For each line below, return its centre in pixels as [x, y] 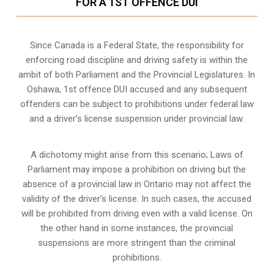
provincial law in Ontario [125, 184]
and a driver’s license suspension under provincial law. [137, 118]
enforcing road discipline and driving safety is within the [137, 60]
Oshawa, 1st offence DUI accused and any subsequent [137, 89]
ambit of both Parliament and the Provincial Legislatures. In [137, 74]
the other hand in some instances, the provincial [137, 228]
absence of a [50, 184]
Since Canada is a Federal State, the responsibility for [137, 45]
